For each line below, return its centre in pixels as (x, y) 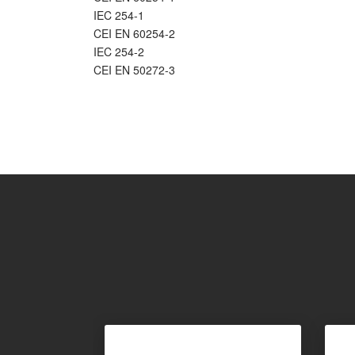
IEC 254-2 (119, 52)
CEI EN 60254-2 (134, 33)
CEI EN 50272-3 (134, 70)
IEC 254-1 (119, 15)
